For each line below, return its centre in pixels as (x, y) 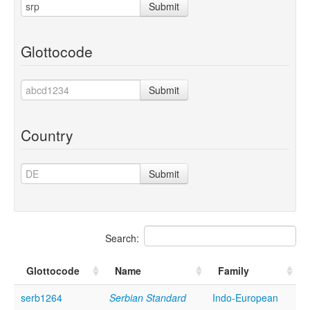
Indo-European (245, 297)
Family (234, 270)
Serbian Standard (148, 297)
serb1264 (42, 297)
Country (47, 135)
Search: (122, 238)
